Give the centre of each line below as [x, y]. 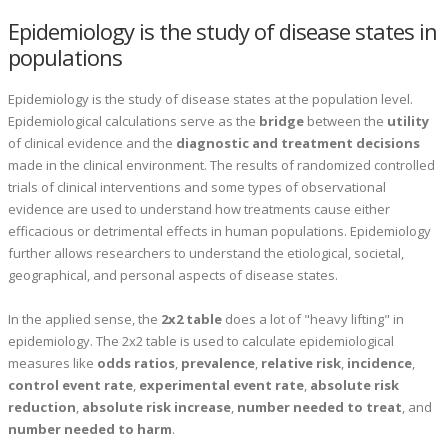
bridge [281, 121]
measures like [52, 363]
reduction [42, 407]
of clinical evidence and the [92, 143]
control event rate [70, 385]
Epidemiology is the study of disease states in [222, 30]
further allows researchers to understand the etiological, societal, [206, 253]
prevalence [218, 363]
